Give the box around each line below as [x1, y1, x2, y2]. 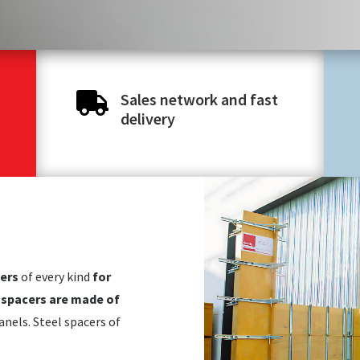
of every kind [18, 268, 93, 284]
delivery [120, 108, 175, 129]
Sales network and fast [120, 88, 278, 109]
